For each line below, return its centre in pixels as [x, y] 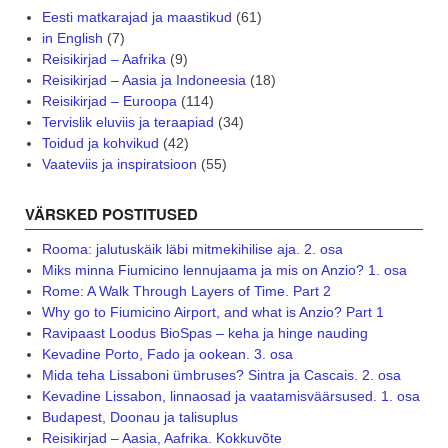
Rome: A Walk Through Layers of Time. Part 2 [186, 291]
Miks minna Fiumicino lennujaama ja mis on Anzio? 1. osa [224, 270]
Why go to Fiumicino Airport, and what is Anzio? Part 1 [212, 312]
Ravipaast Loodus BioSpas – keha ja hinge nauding [204, 333]
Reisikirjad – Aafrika [103, 59]
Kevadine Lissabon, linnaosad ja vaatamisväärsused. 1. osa [230, 396]
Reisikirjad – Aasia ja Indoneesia [143, 80]
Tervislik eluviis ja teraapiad [127, 122]
